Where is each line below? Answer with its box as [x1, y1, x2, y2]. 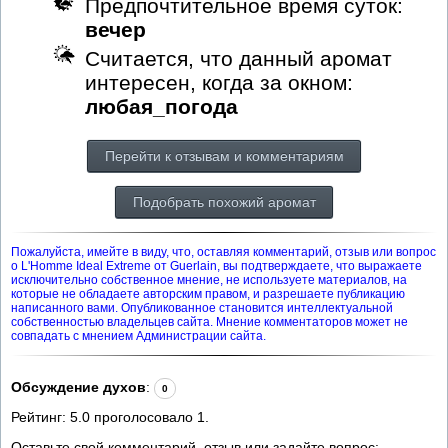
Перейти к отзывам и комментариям [104, 147, 344, 164]
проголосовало [90, 408, 197, 425]
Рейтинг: [11, 408, 70, 425]
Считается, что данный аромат [85, 46, 392, 70]
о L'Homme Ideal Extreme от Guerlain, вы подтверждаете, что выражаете [11, 258, 422, 273]
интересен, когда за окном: [85, 70, 353, 94]
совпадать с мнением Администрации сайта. [11, 328, 266, 343]
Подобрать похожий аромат [132, 193, 316, 210]
